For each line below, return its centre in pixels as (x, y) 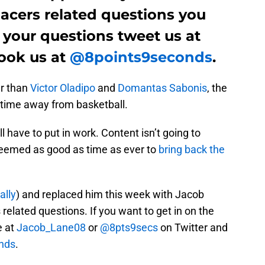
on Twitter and (193, 227)
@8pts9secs (129, 227)
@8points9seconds (141, 57)
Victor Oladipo (63, 88)
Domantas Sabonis (162, 88)
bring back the (192, 149)
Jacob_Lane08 (51, 227)
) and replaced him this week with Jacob (110, 194)
